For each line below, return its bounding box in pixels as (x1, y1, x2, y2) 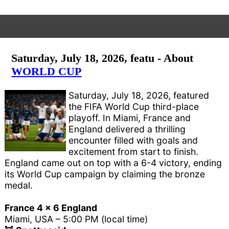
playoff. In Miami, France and (68, 112, 191, 124)
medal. (5, 180, 33, 191)
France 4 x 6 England (5, 202, 98, 214)
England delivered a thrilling (68, 124, 186, 135)
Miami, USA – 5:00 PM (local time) (5, 214, 148, 225)
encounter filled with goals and (68, 135, 198, 146)
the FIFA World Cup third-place (68, 101, 199, 112)
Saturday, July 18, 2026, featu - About (11, 51, 194, 64)
